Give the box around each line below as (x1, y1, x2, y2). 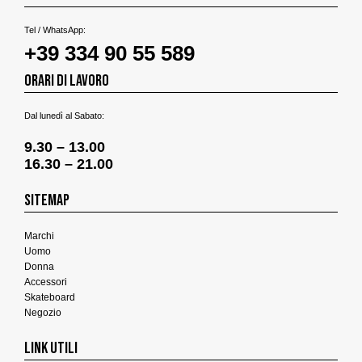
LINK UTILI (24, 339, 78, 359)
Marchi (24, 230, 54, 242)
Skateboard (24, 292, 75, 304)
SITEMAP (24, 191, 69, 211)
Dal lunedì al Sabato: (24, 111, 104, 121)
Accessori (24, 276, 67, 288)
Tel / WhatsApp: (24, 25, 86, 36)
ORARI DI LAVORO (24, 71, 109, 91)
